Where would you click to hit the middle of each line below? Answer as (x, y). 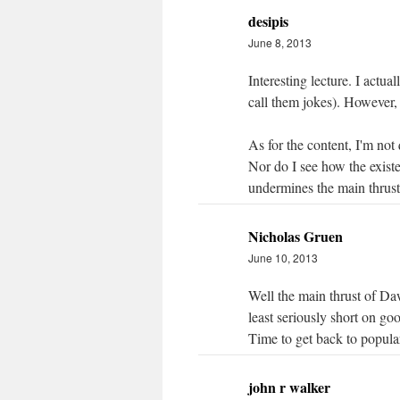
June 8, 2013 (280, 42)
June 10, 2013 (283, 258)
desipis (268, 21)
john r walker (289, 387)
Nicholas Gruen (296, 236)
